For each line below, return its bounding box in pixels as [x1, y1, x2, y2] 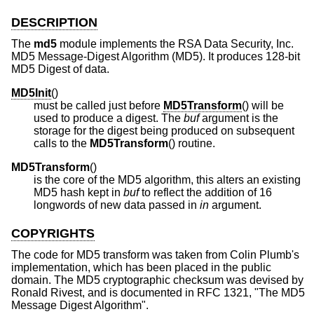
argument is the [199, 111, 278, 124]
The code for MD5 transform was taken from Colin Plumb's [11, 248, 299, 261]
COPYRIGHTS [11, 226, 95, 241]
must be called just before [34, 99, 163, 111]
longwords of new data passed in [34, 198, 200, 211]
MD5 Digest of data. [11, 62, 109, 75]
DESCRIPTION [11, 15, 97, 30]
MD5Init [11, 86, 51, 99]
